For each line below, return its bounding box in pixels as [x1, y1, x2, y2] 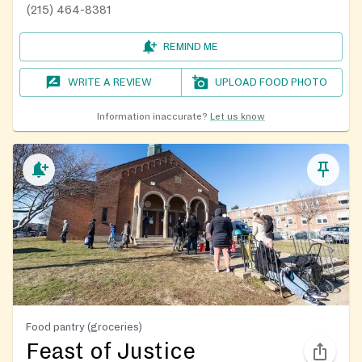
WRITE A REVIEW [68, 76, 153, 88]
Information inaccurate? [97, 111, 208, 122]
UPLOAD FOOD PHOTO [215, 76, 328, 88]
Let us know [210, 111, 265, 122]
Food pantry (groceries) [26, 320, 142, 333]
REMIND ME [163, 40, 218, 53]
